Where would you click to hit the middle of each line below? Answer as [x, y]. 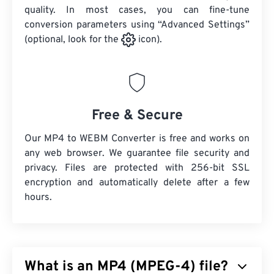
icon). [149, 40]
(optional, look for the [73, 40]
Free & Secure [137, 116]
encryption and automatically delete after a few [137, 183]
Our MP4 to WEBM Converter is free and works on [137, 139]
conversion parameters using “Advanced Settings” [137, 25]
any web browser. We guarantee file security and [137, 154]
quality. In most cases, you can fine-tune [137, 10]
